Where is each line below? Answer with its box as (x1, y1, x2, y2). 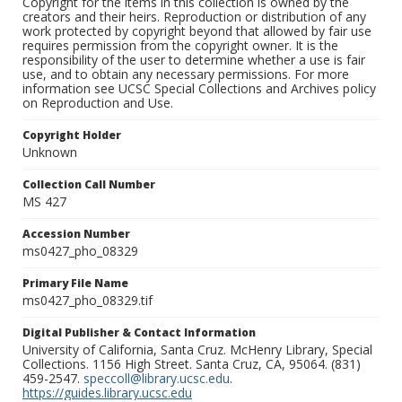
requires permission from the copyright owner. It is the (22, 37, 338, 55)
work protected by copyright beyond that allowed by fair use (22, 22, 371, 40)
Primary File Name (22, 275, 128, 292)
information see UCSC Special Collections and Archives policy (22, 80, 376, 98)
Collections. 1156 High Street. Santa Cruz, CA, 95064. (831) (22, 355, 361, 373)
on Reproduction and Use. (22, 94, 173, 112)
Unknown (22, 144, 77, 162)
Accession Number (22, 226, 130, 242)
